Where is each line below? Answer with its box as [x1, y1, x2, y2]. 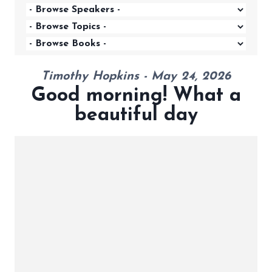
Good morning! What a [31, 86, 241, 106]
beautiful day [74, 106, 198, 125]
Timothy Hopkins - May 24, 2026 [41, 70, 231, 83]
